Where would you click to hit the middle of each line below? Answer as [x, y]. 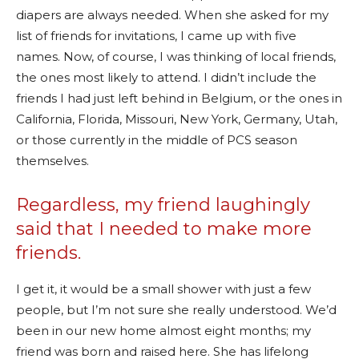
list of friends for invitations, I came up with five [156, 35]
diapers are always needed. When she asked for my [172, 14]
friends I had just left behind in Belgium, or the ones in [179, 98]
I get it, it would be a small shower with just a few [163, 288]
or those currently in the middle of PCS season [157, 139]
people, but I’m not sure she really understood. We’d [176, 309]
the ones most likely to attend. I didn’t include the [166, 77]
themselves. [52, 160]
